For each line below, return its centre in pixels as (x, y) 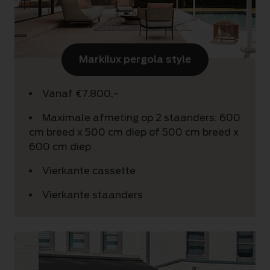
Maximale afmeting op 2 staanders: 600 (141, 118)
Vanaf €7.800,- (80, 94)
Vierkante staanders (93, 195)
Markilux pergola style (135, 59)
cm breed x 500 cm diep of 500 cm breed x (134, 132)
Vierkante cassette (89, 171)
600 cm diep (60, 147)
